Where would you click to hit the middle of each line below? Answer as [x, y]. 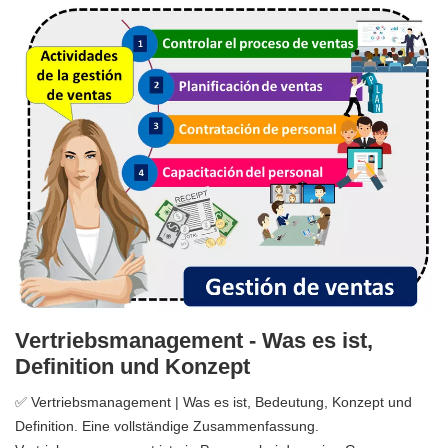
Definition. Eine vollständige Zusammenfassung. [167, 426]
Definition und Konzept [132, 367]
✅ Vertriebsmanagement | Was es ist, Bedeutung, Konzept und [213, 402]
